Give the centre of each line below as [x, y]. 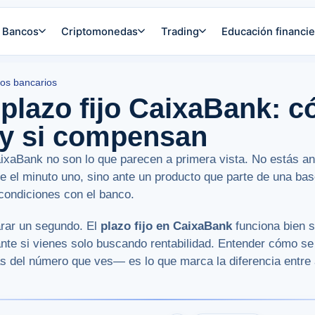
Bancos [20, 31]
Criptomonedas [100, 31]
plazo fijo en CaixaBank [166, 226]
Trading [180, 31]
